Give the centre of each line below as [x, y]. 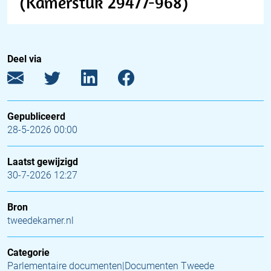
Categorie [28, 253]
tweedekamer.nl [41, 220]
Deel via [24, 59]
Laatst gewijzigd [43, 162]
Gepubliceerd [36, 116]
